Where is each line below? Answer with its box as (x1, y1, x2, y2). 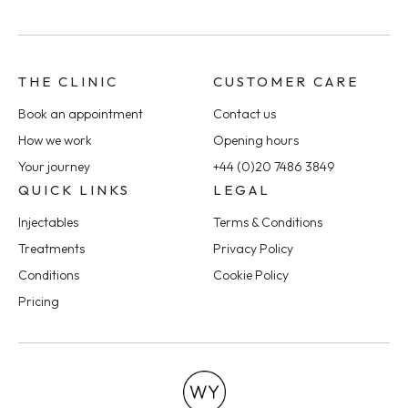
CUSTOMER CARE (213, 72, 359, 90)
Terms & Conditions (213, 213, 322, 230)
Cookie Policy (213, 266, 289, 283)
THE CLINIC (18, 72, 118, 90)
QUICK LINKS (18, 180, 130, 199)
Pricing (18, 292, 59, 310)
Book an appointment (18, 105, 143, 122)
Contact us (213, 105, 276, 122)
